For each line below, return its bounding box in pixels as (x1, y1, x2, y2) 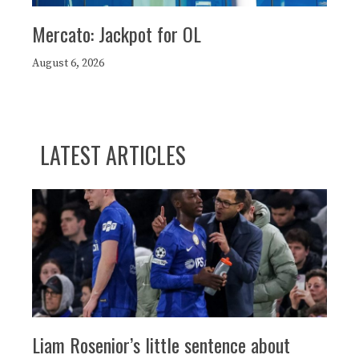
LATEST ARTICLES (40, 138, 186, 171)
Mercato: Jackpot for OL (32, 18, 201, 48)
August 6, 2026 (32, 55, 104, 71)
